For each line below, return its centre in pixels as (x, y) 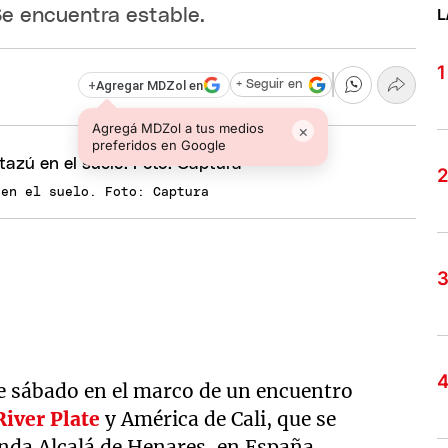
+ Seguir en (268, 85)
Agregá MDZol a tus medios (178, 127)
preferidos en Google (159, 144)
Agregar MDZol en (149, 85)
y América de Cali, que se (218, 419)
